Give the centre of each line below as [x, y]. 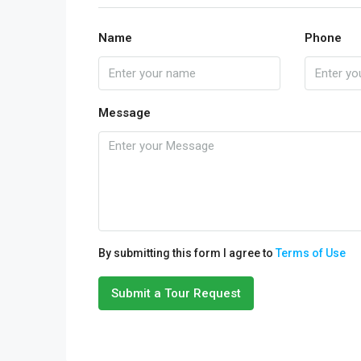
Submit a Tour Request [176, 293]
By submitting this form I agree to [187, 253]
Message [124, 113]
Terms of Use [311, 253]
